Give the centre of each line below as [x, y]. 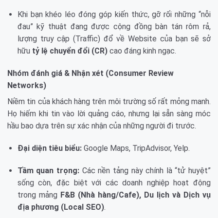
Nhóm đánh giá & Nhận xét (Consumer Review [91, 73]
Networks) [27, 85]
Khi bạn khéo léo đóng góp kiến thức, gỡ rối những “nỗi [114, 15]
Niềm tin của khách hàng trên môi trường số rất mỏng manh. [109, 101]
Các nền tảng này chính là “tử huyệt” [145, 170]
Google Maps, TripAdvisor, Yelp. [136, 148]
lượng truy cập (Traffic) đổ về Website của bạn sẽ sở [114, 39]
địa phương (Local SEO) [61, 207]
